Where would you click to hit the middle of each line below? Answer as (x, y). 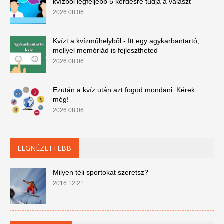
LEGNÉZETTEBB (44, 148)
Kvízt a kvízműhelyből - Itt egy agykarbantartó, (126, 41)
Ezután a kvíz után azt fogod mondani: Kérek (124, 90)
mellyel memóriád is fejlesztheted (105, 50)
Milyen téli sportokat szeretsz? (100, 172)
